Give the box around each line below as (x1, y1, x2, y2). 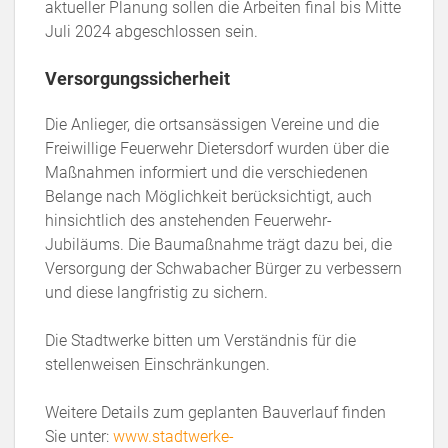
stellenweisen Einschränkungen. (45, 355, 270, 374)
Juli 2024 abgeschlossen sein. (45, 22, 258, 41)
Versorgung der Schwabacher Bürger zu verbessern (45, 259, 402, 278)
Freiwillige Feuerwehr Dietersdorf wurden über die (45, 139, 389, 158)
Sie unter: (45, 427, 113, 446)
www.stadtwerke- (113, 427, 234, 446)
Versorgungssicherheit (45, 68, 230, 89)
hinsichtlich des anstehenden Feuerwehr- (45, 211, 332, 230)
